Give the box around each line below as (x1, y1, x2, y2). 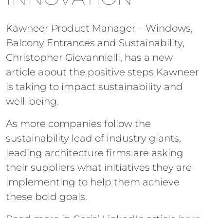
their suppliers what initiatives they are (6, 162, 192, 173)
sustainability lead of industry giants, (6, 132, 181, 144)
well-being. (6, 95, 59, 107)
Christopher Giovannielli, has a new (6, 52, 173, 63)
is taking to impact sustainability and (6, 81, 183, 92)
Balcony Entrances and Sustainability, (6, 37, 184, 49)
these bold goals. (6, 191, 87, 202)
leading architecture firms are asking (6, 147, 183, 159)
